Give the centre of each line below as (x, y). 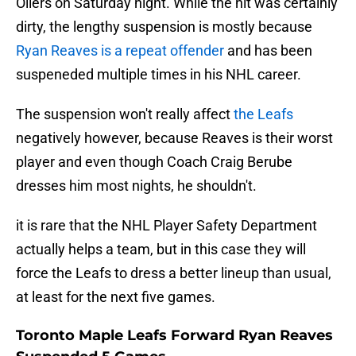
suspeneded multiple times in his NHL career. (159, 75)
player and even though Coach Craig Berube (154, 162)
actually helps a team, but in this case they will (161, 250)
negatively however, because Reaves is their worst (174, 138)
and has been (270, 51)
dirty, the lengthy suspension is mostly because (164, 27)
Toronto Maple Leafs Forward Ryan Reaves (174, 336)
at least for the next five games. (116, 297)
